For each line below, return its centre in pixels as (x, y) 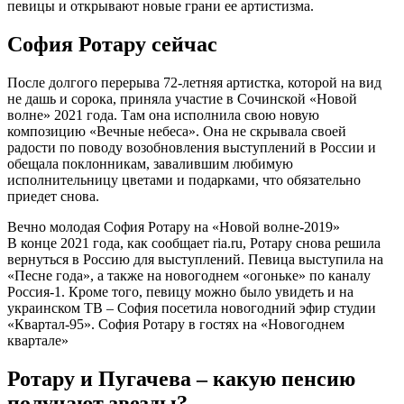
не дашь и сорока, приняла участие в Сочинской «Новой (182, 98)
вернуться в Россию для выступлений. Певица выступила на (195, 259)
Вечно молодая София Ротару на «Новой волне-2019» (174, 226)
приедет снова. (53, 196)
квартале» (38, 340)
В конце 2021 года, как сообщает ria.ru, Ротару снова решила (194, 243)
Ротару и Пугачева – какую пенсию (181, 378)
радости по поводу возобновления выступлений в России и (192, 147)
